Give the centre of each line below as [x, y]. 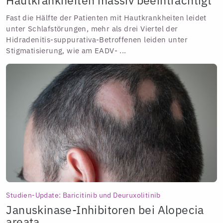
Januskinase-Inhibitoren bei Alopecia [105, 210]
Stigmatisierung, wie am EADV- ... [66, 51]
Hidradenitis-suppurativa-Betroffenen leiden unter [97, 40]
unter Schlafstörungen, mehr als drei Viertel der [92, 29]
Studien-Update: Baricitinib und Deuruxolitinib [83, 195]
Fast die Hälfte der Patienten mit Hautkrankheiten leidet [106, 18]
